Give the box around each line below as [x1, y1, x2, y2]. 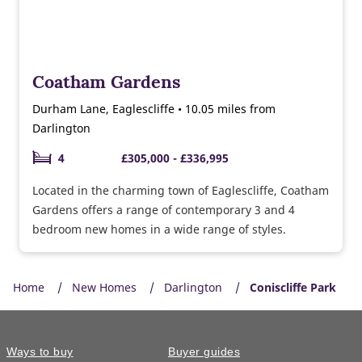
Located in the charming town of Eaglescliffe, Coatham [32, 182, 329, 198]
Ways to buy [6, 345, 74, 358]
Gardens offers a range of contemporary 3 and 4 [32, 201, 295, 217]
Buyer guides [168, 345, 240, 358]
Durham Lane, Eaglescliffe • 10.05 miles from [32, 100, 276, 116]
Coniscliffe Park [250, 279, 336, 295]
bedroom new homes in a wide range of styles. [32, 221, 286, 237]
